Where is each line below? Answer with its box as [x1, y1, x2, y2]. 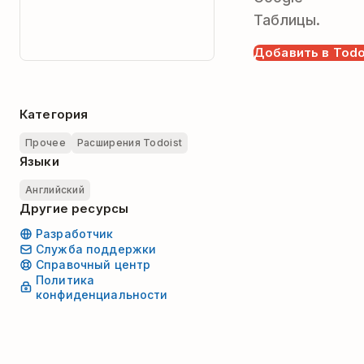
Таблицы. [253, 11, 320, 28]
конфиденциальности [36, 287, 168, 301]
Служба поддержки [36, 242, 157, 257]
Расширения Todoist [76, 136, 183, 149]
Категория [19, 106, 89, 122]
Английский [25, 184, 84, 196]
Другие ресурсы [19, 201, 129, 216]
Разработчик [36, 227, 114, 241]
